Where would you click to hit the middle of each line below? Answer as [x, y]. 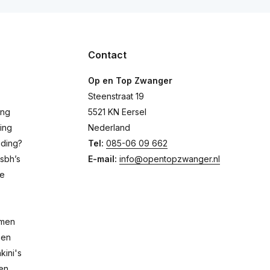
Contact [107, 55]
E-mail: [104, 159]
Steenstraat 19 [116, 96]
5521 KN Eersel [117, 112]
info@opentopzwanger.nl [170, 159]
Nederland [109, 127]
